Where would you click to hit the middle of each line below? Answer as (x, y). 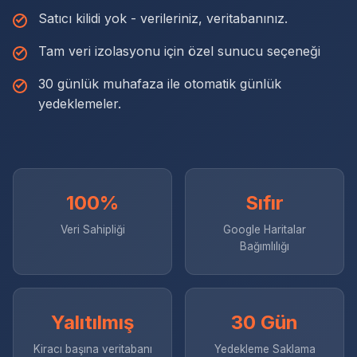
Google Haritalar (265, 229)
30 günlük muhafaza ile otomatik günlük (160, 84)
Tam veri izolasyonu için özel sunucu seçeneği (179, 51)
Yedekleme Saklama (265, 349)
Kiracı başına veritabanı (92, 349)
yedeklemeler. (80, 104)
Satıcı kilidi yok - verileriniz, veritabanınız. (163, 18)
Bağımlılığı (265, 246)
